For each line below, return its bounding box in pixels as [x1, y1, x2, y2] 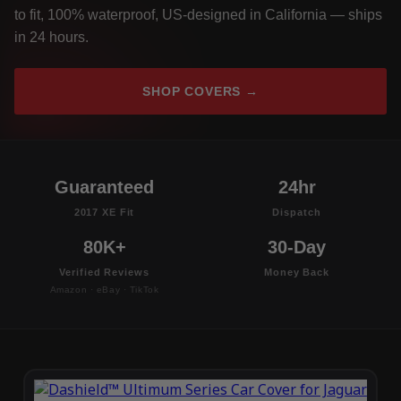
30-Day [268, 237, 326, 258]
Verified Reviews [59, 267, 149, 278]
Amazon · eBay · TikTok [49, 285, 159, 295]
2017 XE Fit [73, 207, 135, 218]
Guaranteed [55, 177, 154, 198]
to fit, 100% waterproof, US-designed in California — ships [14, 7, 382, 23]
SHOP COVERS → [142, 84, 259, 99]
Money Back [264, 267, 329, 278]
